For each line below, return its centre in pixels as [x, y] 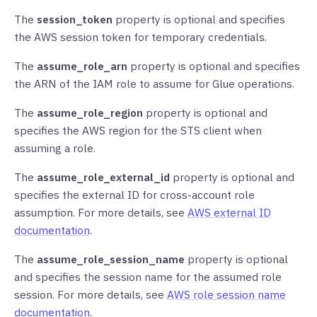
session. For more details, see [91, 294]
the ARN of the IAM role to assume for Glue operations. [154, 83]
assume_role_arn [82, 66]
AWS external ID [229, 212]
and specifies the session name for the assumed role [148, 277]
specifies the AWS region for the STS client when [138, 130]
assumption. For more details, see [101, 212]
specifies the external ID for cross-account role [134, 195]
